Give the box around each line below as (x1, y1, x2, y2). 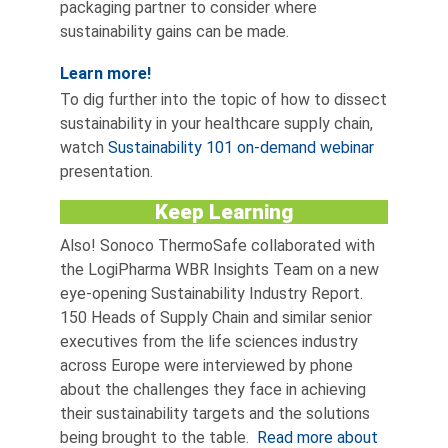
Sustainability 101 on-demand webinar (108, 137, 374, 157)
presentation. (60, 161, 153, 181)
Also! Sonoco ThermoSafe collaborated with (60, 235, 375, 255)
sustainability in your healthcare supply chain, (60, 113, 373, 133)
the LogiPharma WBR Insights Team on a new (60, 259, 379, 279)
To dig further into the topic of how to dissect (60, 89, 387, 109)
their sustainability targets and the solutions (60, 403, 370, 423)
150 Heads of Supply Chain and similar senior (60, 307, 372, 327)
